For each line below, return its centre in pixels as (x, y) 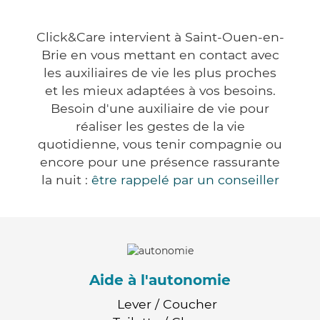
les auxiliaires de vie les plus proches (160, 73)
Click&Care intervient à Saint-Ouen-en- (160, 37)
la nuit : (66, 180)
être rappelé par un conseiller (185, 180)
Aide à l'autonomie (160, 280)
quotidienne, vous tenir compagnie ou (160, 144)
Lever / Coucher (167, 304)
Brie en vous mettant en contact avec (160, 55)
